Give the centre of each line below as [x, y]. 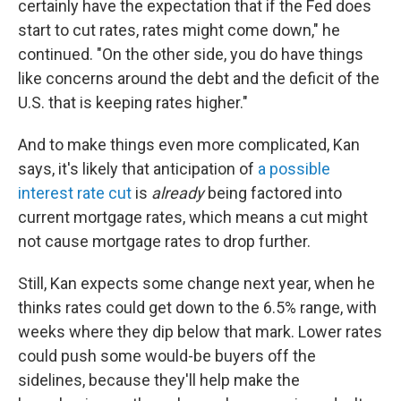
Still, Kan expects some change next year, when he [196, 283]
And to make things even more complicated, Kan [189, 145]
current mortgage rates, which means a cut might [193, 217]
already [179, 193]
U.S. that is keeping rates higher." [133, 102]
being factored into [275, 193]
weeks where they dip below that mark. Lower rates [200, 332]
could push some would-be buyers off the [167, 356]
